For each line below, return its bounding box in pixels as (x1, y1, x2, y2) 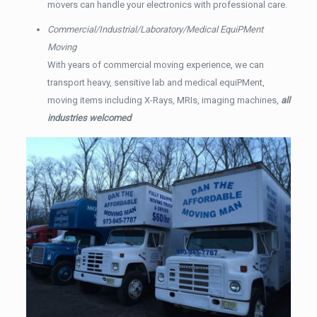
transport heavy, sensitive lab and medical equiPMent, (47, 76, 265, 88)
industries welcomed (47, 112, 131, 123)
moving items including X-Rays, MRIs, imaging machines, (47, 94, 281, 105)
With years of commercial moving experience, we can (47, 59, 264, 70)
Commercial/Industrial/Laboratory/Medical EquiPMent (47, 23, 263, 35)
